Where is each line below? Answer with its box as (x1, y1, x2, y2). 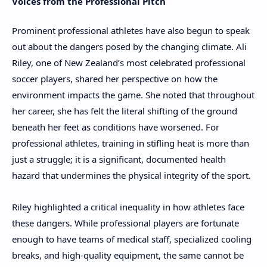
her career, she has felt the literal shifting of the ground (12, 105, 237, 117)
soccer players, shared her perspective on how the (12, 73, 218, 85)
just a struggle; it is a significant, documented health (12, 153, 226, 166)
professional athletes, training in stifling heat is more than (12, 137, 249, 150)
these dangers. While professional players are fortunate (12, 216, 239, 229)
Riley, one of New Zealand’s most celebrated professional (12, 57, 246, 69)
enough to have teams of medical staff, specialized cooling (12, 232, 252, 245)
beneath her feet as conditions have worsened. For (12, 121, 219, 133)
